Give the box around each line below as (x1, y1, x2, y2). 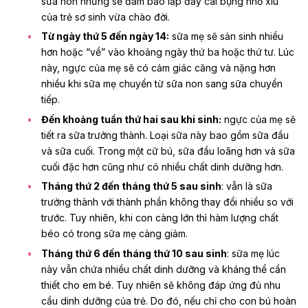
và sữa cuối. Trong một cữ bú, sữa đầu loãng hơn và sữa (41, 144, 295, 157)
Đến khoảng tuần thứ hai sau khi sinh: (41, 113, 221, 125)
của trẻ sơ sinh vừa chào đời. (41, 10, 170, 23)
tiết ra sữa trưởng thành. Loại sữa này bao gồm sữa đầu (41, 129, 289, 141)
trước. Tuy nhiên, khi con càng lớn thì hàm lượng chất (41, 212, 278, 224)
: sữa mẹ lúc (227, 247, 280, 259)
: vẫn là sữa (221, 180, 272, 192)
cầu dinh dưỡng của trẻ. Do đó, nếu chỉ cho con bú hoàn (41, 294, 296, 307)
